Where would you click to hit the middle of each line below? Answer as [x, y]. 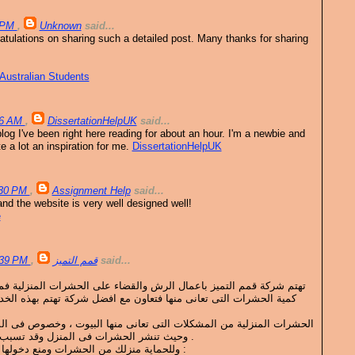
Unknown [60, 26]
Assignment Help [91, 191]
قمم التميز [75, 261]
